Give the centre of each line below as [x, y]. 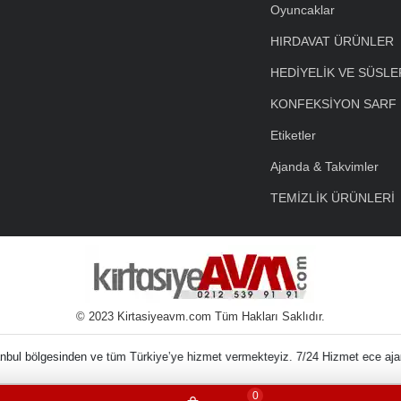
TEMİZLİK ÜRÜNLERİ [332, 198]
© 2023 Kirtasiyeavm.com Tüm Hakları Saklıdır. [200, 317]
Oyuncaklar [302, 10]
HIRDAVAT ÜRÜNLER [332, 42]
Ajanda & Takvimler [324, 167]
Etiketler [293, 136]
